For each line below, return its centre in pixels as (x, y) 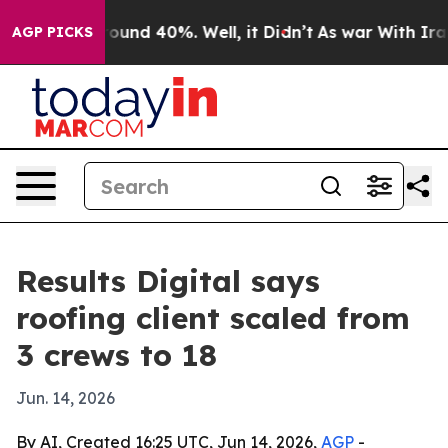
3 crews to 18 (116, 355)
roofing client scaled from (213, 318)
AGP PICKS (52, 32)
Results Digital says (168, 281)
